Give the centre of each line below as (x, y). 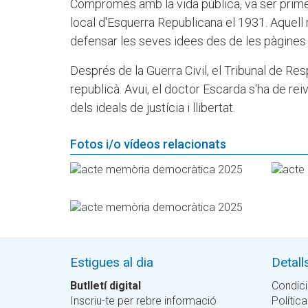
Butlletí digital (106, 286)
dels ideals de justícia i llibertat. (153, 108)
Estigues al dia (112, 262)
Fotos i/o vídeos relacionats (148, 144)
